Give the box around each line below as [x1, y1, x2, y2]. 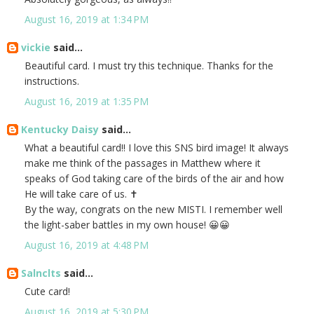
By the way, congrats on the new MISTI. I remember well [25, 203, 282, 217]
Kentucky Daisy [21, 123, 99, 137]
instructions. [25, 74, 79, 88]
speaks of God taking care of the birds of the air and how [25, 172, 284, 186]
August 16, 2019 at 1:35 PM [25, 95, 149, 109]
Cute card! [25, 285, 70, 299]
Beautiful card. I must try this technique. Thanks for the [25, 59, 273, 73]
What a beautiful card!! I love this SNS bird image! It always [25, 141, 289, 155]
